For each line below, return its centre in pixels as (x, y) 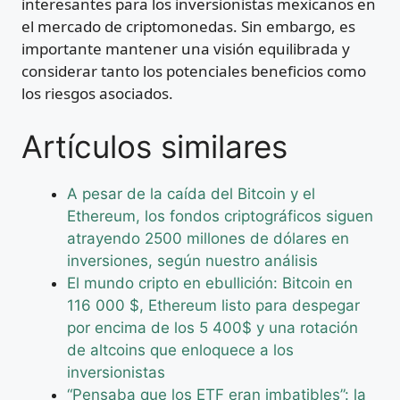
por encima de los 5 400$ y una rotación (212, 327)
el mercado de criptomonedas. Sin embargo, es (188, 27)
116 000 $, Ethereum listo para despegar (213, 305)
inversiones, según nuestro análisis (192, 260)
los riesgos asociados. (97, 94)
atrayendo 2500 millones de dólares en (208, 238)
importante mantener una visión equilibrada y (186, 49)
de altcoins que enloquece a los (180, 350)
